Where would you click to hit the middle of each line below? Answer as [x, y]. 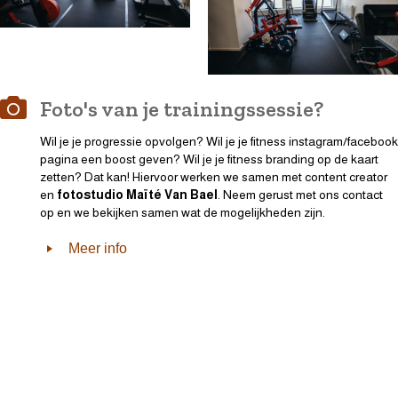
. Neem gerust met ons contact [300, 194]
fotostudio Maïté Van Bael [137, 194]
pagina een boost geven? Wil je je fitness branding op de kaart [209, 159]
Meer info [98, 249]
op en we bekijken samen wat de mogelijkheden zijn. [183, 212]
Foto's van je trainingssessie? [182, 108]
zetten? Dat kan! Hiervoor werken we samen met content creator [214, 176]
